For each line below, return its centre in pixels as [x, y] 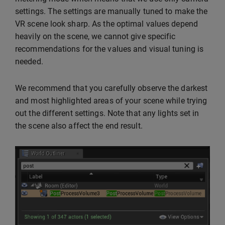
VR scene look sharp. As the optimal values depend [106, 24]
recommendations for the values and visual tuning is [109, 49]
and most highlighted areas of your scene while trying [111, 101]
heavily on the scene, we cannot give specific [95, 37]
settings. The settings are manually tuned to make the [111, 12]
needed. [29, 62]
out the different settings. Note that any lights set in [107, 114]
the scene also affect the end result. [79, 126]
